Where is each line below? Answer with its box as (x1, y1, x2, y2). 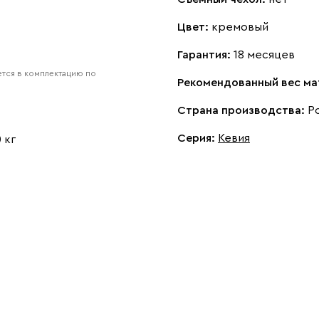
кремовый (211, 21, 268, 33)
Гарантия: (177, 49, 234, 61)
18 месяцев (234, 49, 295, 61)
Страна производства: (177, 105, 308, 116)
